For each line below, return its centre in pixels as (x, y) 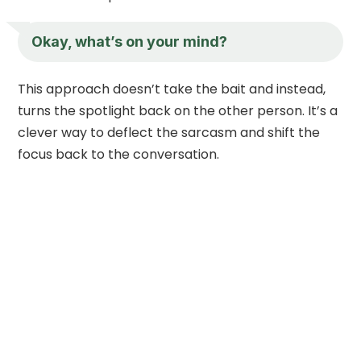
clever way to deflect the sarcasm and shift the (169, 132)
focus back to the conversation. (119, 154)
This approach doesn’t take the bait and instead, (172, 89)
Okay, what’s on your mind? (130, 41)
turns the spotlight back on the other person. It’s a (178, 110)
